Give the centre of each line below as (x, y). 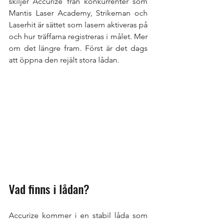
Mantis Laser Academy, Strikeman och (78, 13)
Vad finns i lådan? (49, 189)
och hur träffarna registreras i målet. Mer (78, 36)
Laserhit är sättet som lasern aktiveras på (78, 25)
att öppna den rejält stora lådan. (64, 60)
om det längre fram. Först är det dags (78, 48)
